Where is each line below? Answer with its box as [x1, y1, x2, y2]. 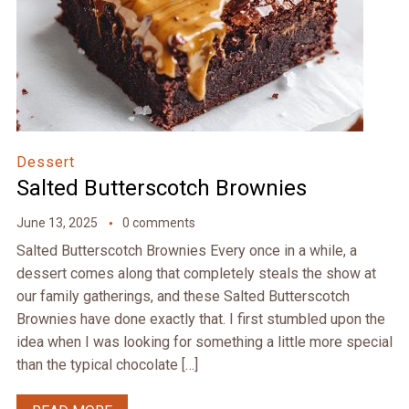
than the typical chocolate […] [16, 356, 198, 374]
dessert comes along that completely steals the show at [16, 265, 376, 283]
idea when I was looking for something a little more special [16, 333, 393, 351]
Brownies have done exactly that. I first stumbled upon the [16, 310, 385, 329]
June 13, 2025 [16, 215, 98, 231]
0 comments [121, 215, 195, 231]
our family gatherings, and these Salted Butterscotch [16, 288, 350, 306]
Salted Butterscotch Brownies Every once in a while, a [16, 242, 357, 260]
